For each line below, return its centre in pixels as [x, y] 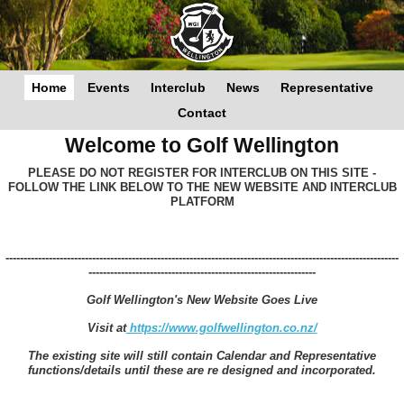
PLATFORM [202, 202]
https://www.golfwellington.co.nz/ [221, 328]
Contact [202, 113]
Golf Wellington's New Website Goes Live [202, 300]
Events [108, 87]
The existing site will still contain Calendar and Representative [202, 356]
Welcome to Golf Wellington [202, 145]
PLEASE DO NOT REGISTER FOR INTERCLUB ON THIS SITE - [202, 173]
